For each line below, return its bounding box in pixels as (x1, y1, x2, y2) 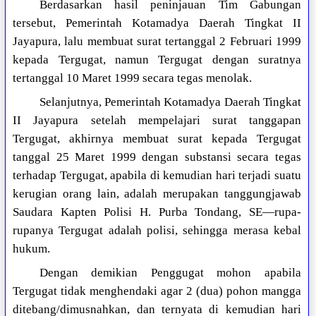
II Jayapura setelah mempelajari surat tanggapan (13, 114, 301, 128)
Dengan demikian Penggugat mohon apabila (39, 266, 301, 280)
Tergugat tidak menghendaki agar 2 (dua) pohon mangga (13, 284, 301, 298)
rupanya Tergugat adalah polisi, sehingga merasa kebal (13, 224, 301, 238)
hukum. (13, 242, 51, 256)
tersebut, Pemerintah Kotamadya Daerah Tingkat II (13, 16, 301, 30)
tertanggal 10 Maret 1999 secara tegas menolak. (13, 71, 253, 85)
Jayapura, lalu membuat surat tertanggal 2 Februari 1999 (13, 35, 301, 49)
